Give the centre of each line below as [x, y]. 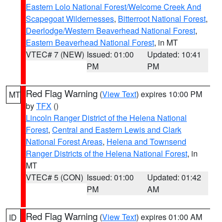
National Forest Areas [64, 141]
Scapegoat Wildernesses [70, 19]
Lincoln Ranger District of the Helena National [106, 118]
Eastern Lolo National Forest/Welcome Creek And [113, 7]
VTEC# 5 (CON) [55, 177]
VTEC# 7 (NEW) [55, 54]
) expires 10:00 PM [169, 94]
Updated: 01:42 [174, 177]
